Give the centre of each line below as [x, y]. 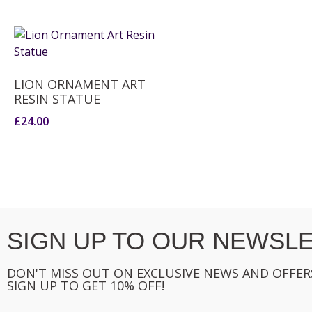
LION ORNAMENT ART [80, 84]
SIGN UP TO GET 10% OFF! [86, 286]
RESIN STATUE [57, 99]
